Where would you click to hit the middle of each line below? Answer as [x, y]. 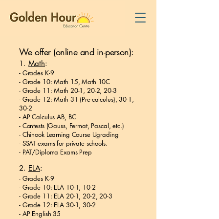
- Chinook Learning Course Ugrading [69, 134]
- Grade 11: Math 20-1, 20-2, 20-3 [68, 90]
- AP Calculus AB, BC [48, 117]
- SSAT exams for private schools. [63, 143]
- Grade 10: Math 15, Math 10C [65, 82]
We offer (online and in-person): [77, 52]
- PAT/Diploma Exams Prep [55, 152]
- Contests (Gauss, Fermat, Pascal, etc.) [72, 126]
